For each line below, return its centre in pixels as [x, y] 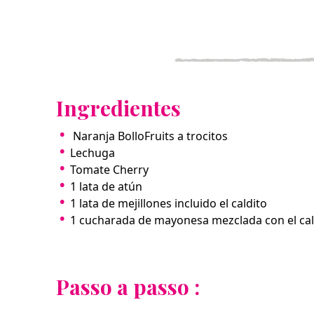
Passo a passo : [128, 286]
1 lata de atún [106, 186]
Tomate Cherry [109, 169]
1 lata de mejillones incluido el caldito [169, 203]
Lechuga [93, 152]
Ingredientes [118, 108]
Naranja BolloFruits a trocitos [149, 136]
